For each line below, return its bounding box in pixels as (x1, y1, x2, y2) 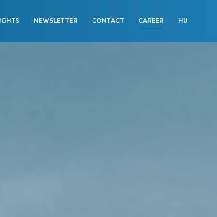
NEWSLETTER (34, 16, 77, 24)
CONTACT (92, 16, 124, 24)
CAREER (139, 16, 164, 24)
